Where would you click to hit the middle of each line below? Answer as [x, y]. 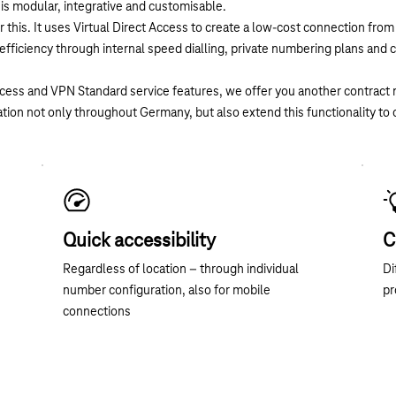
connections [96, 312]
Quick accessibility [139, 241]
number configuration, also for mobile [166, 290]
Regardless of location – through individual [180, 269]
